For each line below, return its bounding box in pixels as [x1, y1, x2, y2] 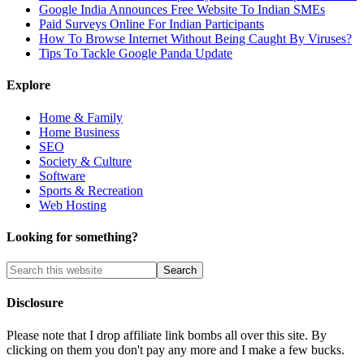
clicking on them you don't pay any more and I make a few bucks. [6, 342, 344, 357]
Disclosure [6, 296, 63, 310]
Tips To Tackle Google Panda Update [39, 46, 232, 61]
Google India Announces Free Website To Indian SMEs [39, 2, 325, 17]
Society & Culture [39, 154, 132, 168]
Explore [6, 78, 50, 93]
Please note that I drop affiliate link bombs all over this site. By [6, 327, 327, 342]
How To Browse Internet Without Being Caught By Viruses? [39, 32, 352, 46]
